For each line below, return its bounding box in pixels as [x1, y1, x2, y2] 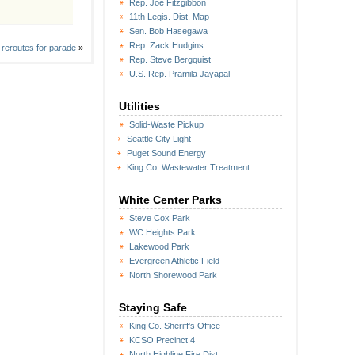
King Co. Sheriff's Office [129, 321, 220, 330]
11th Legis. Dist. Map [129, 12, 209, 21]
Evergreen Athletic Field [129, 256, 219, 265]
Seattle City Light [127, 134, 191, 143]
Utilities [119, 100, 160, 113]
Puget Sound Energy [127, 148, 206, 158]
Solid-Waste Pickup [129, 120, 204, 129]
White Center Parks [119, 193, 222, 206]
